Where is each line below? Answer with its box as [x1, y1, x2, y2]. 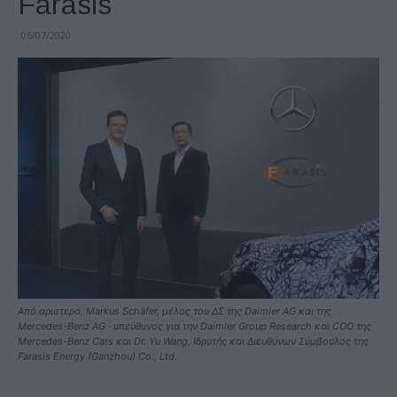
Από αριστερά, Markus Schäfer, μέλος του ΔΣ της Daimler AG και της [18, 304, 331, 317]
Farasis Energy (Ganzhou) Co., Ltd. [18, 349, 177, 362]
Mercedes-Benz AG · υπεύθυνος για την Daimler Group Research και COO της [18, 319, 371, 332]
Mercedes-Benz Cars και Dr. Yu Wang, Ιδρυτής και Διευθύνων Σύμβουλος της [18, 334, 369, 347]
